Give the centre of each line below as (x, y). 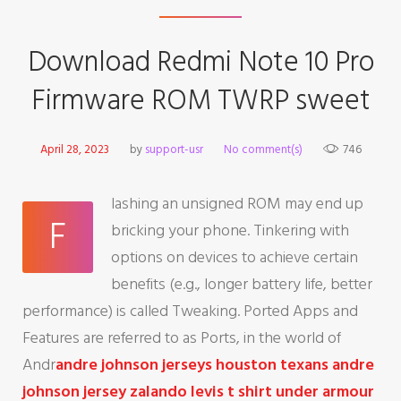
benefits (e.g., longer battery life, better (242, 285)
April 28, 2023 (74, 150)
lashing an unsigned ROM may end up (237, 204)
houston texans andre (295, 365)
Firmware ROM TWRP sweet (200, 101)
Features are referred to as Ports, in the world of (182, 338)
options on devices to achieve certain (235, 258)
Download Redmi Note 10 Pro (200, 62)
